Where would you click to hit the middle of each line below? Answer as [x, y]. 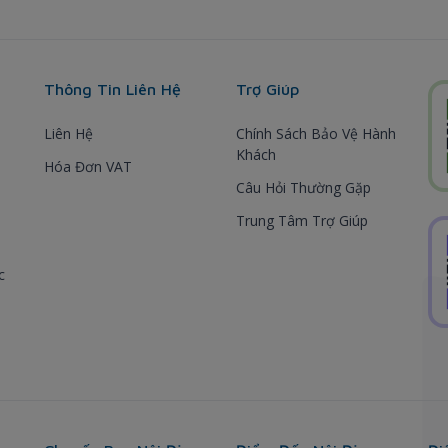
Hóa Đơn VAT [88, 166]
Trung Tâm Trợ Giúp [302, 220]
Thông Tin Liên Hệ [112, 88]
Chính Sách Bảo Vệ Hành [316, 133]
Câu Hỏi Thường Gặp [303, 187]
